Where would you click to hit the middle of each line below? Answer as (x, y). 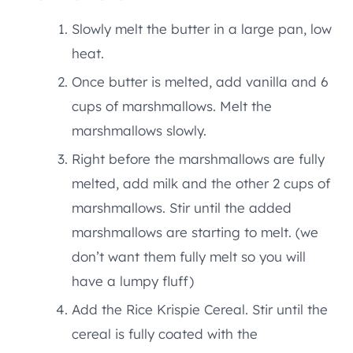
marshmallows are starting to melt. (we (195, 232)
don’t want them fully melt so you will (189, 257)
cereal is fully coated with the (165, 334)
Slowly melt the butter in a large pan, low (202, 29)
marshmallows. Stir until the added (182, 208)
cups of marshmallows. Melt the (172, 106)
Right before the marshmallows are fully (198, 159)
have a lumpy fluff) (133, 281)
